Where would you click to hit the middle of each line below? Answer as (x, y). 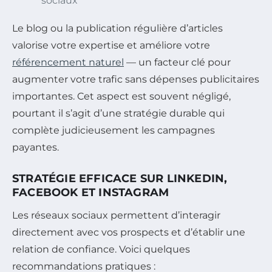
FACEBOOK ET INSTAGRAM (91, 192)
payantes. (36, 147)
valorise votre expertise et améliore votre (111, 45)
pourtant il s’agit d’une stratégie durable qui (118, 113)
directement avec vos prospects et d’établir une (129, 232)
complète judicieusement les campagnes (114, 130)
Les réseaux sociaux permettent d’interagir (116, 215)
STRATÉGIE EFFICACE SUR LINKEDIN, (120, 178)
